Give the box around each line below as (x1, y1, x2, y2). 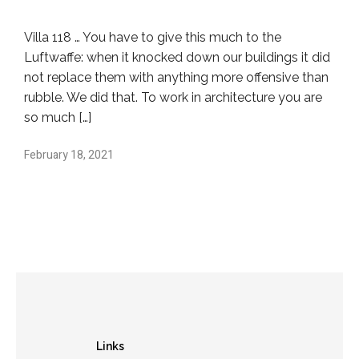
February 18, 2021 (24, 146, 114, 163)
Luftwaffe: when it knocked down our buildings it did (24, 49, 330, 65)
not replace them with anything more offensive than (24, 69, 329, 85)
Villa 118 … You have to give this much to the (24, 29, 281, 45)
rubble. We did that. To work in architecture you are (24, 89, 322, 105)
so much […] (24, 109, 91, 125)
